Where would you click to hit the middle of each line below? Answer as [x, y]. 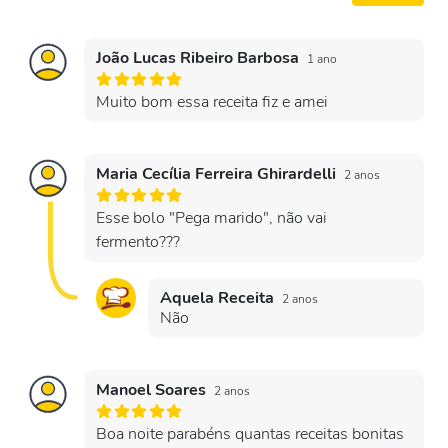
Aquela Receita [219, 298]
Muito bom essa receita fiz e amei [212, 102]
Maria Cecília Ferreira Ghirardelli [218, 174]
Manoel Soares [153, 390]
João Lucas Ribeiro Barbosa [199, 58]
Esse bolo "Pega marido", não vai [211, 218]
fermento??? [138, 242]
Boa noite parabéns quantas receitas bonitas [250, 434]
